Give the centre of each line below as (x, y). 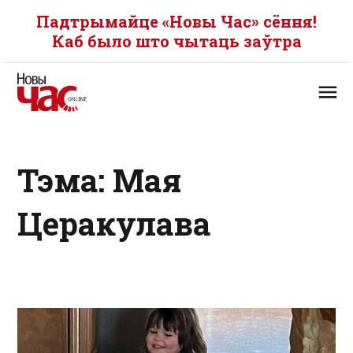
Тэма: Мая (99, 180)
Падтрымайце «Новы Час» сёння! (176, 21)
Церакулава (114, 223)
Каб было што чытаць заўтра (176, 41)
